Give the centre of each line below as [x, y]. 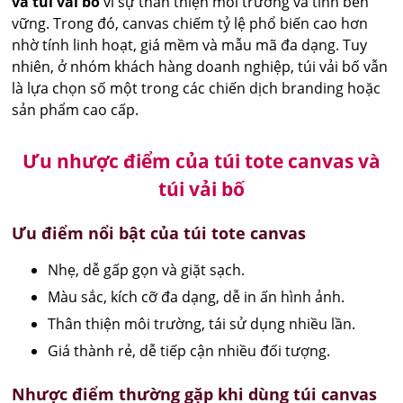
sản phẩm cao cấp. [76, 109]
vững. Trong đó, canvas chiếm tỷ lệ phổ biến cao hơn [190, 23]
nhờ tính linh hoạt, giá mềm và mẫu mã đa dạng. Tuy [190, 45]
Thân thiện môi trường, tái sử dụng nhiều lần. [202, 323]
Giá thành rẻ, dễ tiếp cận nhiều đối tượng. [189, 350]
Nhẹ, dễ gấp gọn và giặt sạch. [147, 269]
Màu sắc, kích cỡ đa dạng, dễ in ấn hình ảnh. [197, 296]
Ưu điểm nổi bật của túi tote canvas [159, 233]
